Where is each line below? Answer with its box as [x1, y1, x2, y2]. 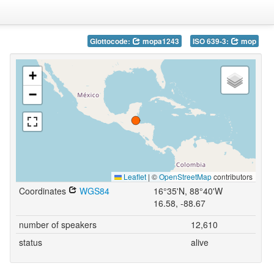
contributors [211, 171, 253, 182]
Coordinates [18, 185, 68, 197]
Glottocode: [89, 36, 132, 46]
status [18, 236, 42, 248]
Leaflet [121, 171, 146, 182]
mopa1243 [140, 36, 179, 46]
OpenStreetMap [158, 171, 212, 182]
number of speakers [18, 218, 97, 231]
